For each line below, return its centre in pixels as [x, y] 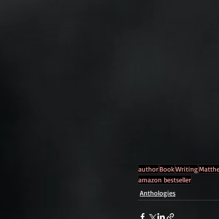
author [148, 169]
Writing [187, 169]
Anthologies [158, 193]
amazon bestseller [165, 180]
